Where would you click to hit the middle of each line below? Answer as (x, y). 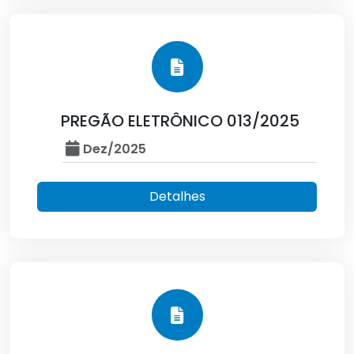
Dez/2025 (113, 149)
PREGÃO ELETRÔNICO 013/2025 (180, 121)
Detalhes (177, 196)
